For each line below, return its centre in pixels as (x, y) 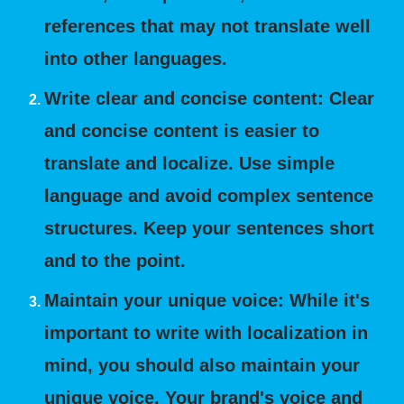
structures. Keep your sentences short (210, 228)
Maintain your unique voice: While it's (207, 300)
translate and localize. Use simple (190, 163)
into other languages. (136, 59)
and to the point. (115, 261)
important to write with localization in (207, 333)
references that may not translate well (208, 26)
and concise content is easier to (182, 131)
